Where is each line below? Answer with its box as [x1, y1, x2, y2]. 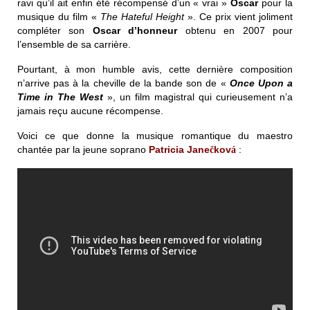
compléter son [17, 24, 93, 36]
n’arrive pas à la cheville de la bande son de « [17, 77, 230, 89]
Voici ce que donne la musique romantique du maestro [17, 129, 293, 141]
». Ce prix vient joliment [184, 10, 293, 22]
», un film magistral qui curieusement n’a [107, 91, 293, 102]
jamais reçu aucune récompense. [17, 104, 163, 116]
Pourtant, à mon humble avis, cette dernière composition [17, 63, 293, 75]
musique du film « [17, 10, 100, 22]
